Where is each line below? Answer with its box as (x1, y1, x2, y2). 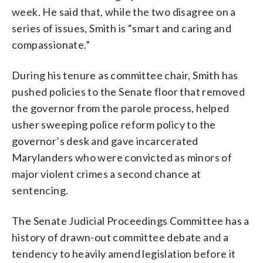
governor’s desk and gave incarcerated (12, 134, 198, 147)
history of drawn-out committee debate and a (12, 230, 229, 244)
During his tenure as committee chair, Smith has (12, 68, 238, 82)
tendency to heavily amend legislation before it (12, 247, 236, 260)
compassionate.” (12, 38, 90, 51)
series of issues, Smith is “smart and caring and (12, 21, 232, 35)
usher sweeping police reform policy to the (12, 117, 216, 131)
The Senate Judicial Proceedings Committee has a (12, 214, 249, 227)
